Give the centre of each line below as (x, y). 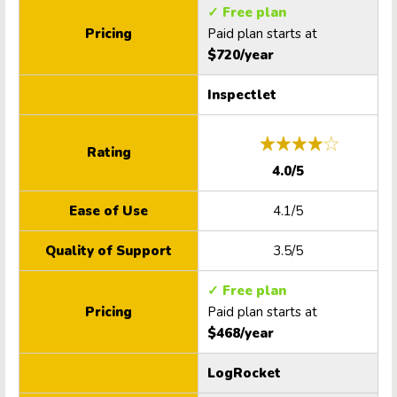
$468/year (241, 334)
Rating (109, 153)
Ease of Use (109, 211)
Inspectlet (242, 95)
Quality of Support (109, 251)
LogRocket (244, 374)
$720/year (241, 55)
